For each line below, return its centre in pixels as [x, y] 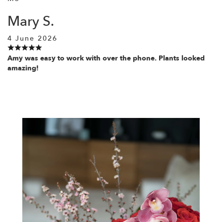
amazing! [23, 68]
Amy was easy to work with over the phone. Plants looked [106, 58]
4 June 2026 [32, 38]
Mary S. [31, 21]
